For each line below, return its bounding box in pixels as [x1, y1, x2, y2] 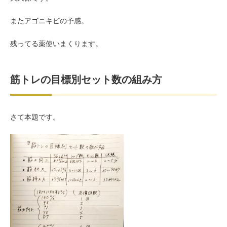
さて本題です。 [10, 112, 60, 121]
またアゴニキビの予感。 [10, 16, 88, 25]
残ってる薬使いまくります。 [10, 39, 102, 48]
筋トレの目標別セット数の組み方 [10, 73, 162, 85]
